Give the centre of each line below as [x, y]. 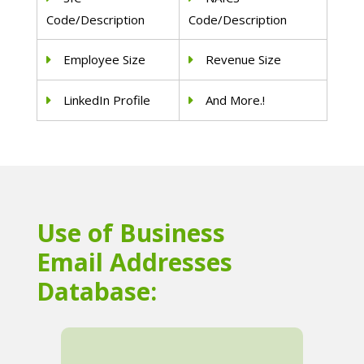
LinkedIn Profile [107, 100]
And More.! [236, 100]
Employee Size [105, 60]
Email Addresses [134, 262]
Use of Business [131, 233]
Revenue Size [244, 60]
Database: [97, 292]
